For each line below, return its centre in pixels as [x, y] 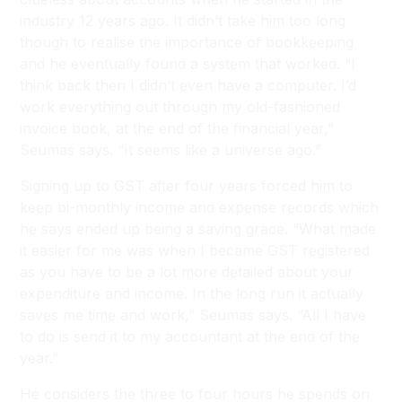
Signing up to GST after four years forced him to [187, 186]
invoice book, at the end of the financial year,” [177, 128]
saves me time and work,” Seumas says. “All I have [193, 315]
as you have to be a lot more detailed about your [187, 272]
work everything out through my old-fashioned [180, 107]
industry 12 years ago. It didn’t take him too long [183, 21]
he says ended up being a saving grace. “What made [198, 229]
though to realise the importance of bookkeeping [187, 42]
